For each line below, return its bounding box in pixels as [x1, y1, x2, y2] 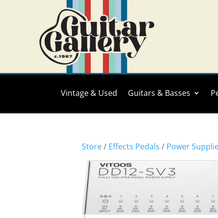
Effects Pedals [109, 141, 160, 152]
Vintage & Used [61, 88, 117, 98]
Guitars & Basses [128, 88, 190, 98]
